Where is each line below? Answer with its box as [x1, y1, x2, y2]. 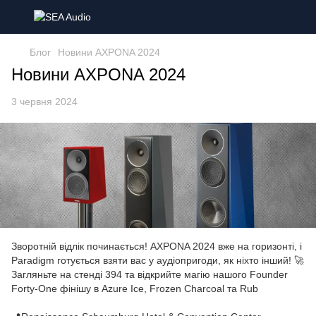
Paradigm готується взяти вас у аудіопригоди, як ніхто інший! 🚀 [11, 255, 304, 267]
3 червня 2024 [11, 96, 78, 107]
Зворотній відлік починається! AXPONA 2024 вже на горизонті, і [11, 241, 302, 253]
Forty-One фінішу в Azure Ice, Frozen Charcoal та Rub [11, 283, 258, 295]
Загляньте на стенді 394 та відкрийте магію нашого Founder [11, 269, 288, 281]
